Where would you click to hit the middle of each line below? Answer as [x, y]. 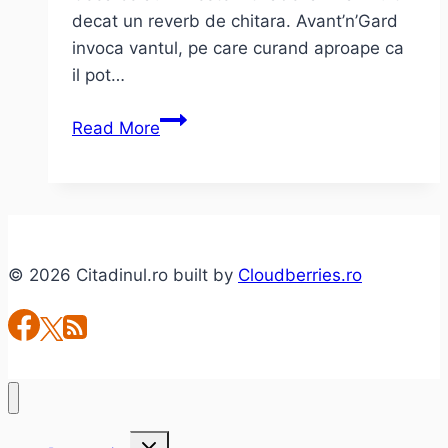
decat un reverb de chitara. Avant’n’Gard [235, 20]
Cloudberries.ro [300, 274]
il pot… [98, 74]
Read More [116, 127]
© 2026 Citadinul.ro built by [123, 274]
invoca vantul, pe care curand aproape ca [238, 47]
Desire [184, 252]
